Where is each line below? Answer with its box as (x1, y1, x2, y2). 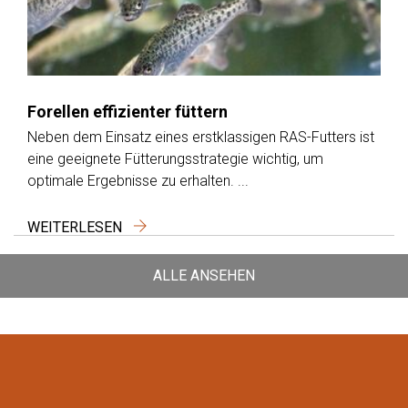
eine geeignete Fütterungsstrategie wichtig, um (27, 149, 323, 168)
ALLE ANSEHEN (153, 266, 255, 284)
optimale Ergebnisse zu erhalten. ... (27, 171, 249, 189)
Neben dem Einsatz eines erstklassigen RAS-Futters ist (27, 127, 374, 146)
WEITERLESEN (27, 218, 126, 236)
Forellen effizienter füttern (27, 101, 228, 121)
